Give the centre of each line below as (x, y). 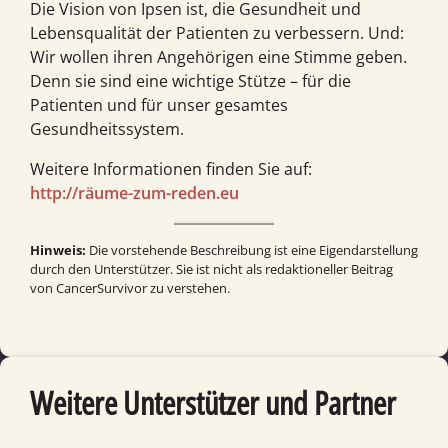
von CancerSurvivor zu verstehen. (130, 288)
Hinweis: (58, 250)
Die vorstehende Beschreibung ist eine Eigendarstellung (252, 250)
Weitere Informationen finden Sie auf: (171, 169)
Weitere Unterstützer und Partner (213, 403)
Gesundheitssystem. (107, 129)
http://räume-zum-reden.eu (134, 193)
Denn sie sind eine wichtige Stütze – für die (190, 81)
